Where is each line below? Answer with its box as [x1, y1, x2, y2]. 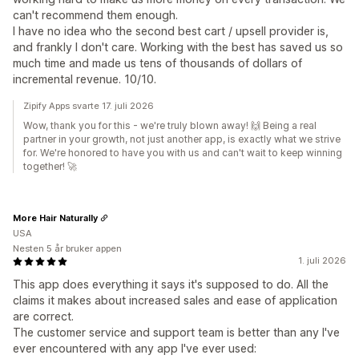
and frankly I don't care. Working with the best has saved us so [13, 40, 343, 54]
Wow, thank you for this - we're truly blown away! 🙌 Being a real [23, 119, 317, 132]
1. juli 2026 [298, 255, 346, 267]
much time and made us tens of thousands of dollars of [13, 56, 302, 71]
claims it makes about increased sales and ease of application [13, 293, 337, 308]
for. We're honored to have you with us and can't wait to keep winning [23, 147, 342, 159]
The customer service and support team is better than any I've [13, 325, 340, 340]
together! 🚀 [23, 160, 77, 173]
